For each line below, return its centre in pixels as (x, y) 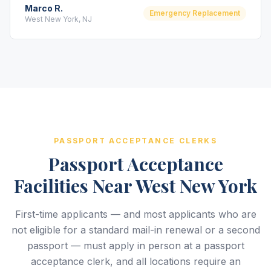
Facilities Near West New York (135, 186)
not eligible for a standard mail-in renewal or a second (135, 230)
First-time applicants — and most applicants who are (135, 214)
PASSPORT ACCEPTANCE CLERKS (135, 141)
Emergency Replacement (195, 13)
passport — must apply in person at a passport (135, 246)
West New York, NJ (58, 19)
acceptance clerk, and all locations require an (135, 261)
